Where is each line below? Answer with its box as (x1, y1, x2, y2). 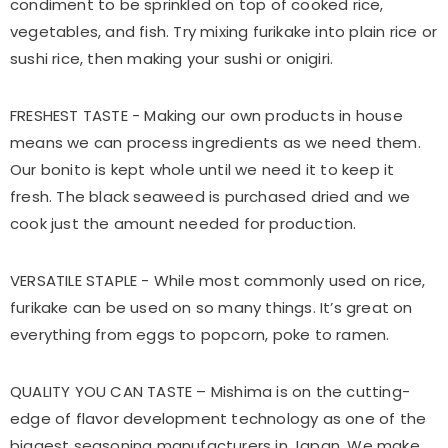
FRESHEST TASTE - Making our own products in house (10, 104, 403, 126)
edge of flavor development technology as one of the (10, 407, 427, 429)
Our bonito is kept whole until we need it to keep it (10, 158, 395, 180)
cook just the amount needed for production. (10, 212, 357, 234)
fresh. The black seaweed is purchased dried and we (10, 185, 411, 207)
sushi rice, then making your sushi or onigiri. (10, 47, 334, 69)
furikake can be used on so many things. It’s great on (10, 296, 413, 318)
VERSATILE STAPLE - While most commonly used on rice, (10, 269, 426, 291)
